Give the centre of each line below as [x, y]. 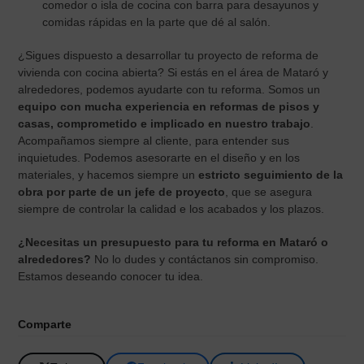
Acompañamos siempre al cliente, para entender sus [154, 140]
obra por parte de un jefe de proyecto [122, 191]
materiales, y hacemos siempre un [108, 174]
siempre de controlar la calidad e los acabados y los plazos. [171, 208]
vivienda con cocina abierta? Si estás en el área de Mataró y [173, 72]
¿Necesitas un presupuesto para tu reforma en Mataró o [173, 242]
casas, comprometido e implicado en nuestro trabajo [165, 123]
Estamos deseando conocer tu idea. [111, 276]
